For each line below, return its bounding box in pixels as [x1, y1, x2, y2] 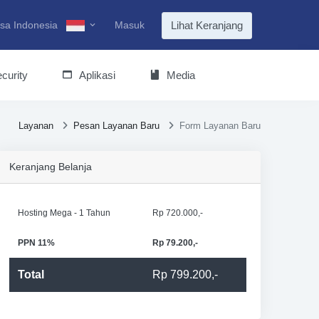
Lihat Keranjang [170, 19, 243, 32]
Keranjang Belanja [9, 161, 92, 172]
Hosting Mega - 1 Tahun [17, 208, 110, 218]
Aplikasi [79, 69, 116, 81]
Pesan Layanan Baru [73, 120, 159, 131]
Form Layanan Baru [179, 120, 261, 131]
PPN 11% [17, 238, 55, 248]
